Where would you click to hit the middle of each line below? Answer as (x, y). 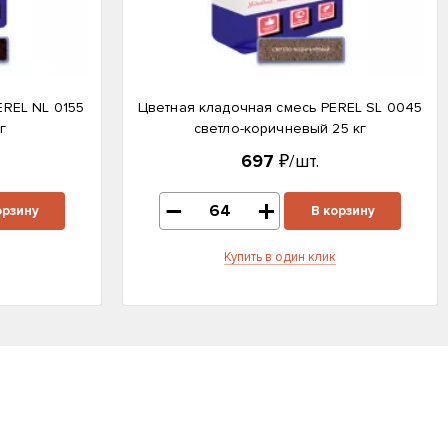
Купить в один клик (280, 257)
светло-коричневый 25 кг (280, 128)
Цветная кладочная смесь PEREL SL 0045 (280, 107)
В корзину (342, 211)
